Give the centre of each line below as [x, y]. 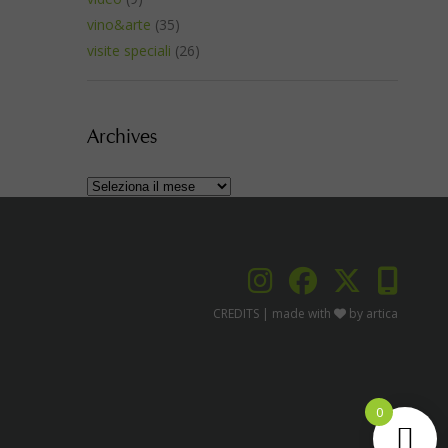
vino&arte [119, 24]
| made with [298, 313]
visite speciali [129, 50]
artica [382, 313]
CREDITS [237, 313]
